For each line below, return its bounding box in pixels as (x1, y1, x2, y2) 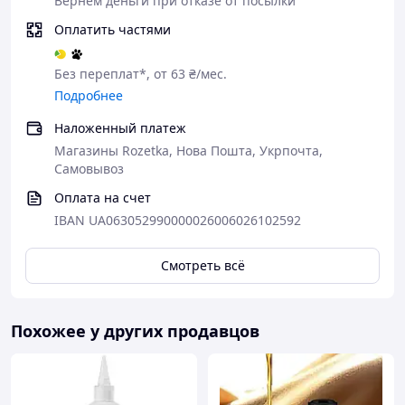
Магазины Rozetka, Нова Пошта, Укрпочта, (54, 142, 323, 159)
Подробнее (54, 87, 123, 104)
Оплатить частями (54, 21, 171, 38)
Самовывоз (54, 160, 124, 177)
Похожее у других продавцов (11, 320, 259, 342)
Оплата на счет (54, 189, 151, 206)
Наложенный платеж (54, 119, 186, 137)
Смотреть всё (160, 257, 245, 274)
